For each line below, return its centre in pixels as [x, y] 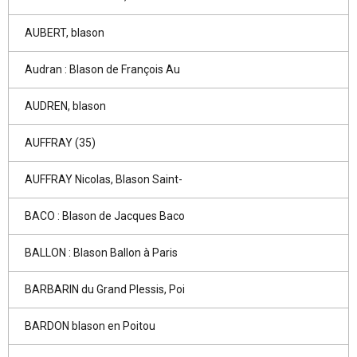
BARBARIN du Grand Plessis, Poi [105, 289]
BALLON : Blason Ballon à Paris [101, 253]
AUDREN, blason [65, 106]
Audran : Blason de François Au [102, 69]
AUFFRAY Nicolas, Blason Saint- [104, 179]
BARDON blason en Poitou [90, 326]
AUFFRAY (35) [60, 143]
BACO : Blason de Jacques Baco [105, 216]
